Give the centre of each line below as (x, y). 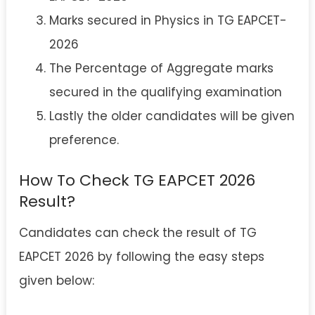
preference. (84, 140)
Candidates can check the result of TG (138, 233)
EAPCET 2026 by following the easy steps (142, 257)
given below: (57, 281)
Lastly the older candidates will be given (172, 116)
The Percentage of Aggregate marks (161, 68)
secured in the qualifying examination (165, 92)
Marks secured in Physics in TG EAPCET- (168, 20)
